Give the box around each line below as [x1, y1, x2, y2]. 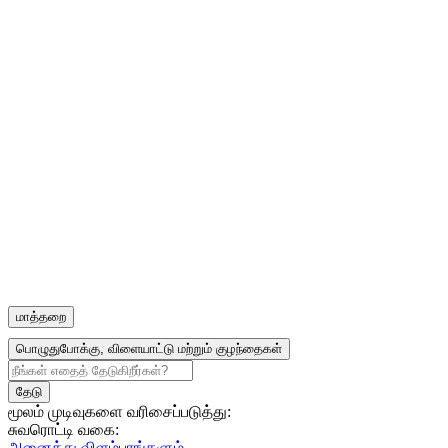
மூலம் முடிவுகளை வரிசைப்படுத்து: [8, 403, 231, 420]
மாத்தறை [16, 309, 66, 324]
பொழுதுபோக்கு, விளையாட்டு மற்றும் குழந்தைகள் [16, 341, 282, 356]
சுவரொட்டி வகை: [8, 421, 119, 438]
